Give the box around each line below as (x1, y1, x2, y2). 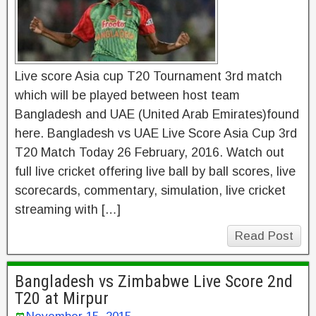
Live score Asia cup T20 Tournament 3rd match (15, 69, 282, 83)
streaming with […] (15, 202, 121, 217)
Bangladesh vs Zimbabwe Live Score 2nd (15, 272, 293, 291)
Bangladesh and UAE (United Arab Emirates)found (15, 107, 299, 121)
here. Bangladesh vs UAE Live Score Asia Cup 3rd (15, 126, 297, 140)
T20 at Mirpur (15, 288, 109, 308)
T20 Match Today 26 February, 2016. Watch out (15, 145, 284, 159)
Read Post (235, 229, 293, 243)
